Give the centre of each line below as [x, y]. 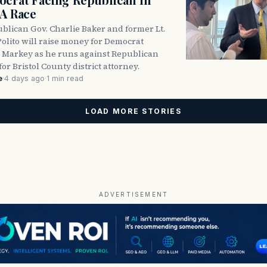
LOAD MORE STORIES [133, 111]
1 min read [65, 78]
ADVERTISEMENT [133, 194]
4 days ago [24, 78]
